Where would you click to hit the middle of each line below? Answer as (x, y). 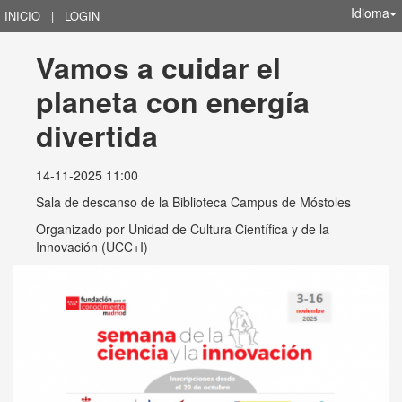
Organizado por (82, 229)
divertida (97, 135)
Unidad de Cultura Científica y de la (229, 229)
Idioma (370, 13)
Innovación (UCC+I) (92, 247)
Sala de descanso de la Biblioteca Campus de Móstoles (193, 202)
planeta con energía (177, 101)
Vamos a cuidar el (162, 67)
